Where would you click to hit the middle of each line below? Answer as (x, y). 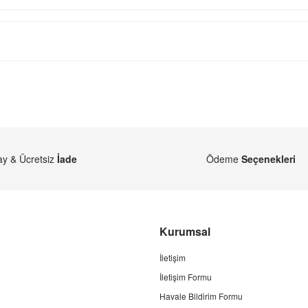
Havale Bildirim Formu (201, 296)
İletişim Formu (185, 277)
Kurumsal (185, 231)
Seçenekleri (268, 159)
